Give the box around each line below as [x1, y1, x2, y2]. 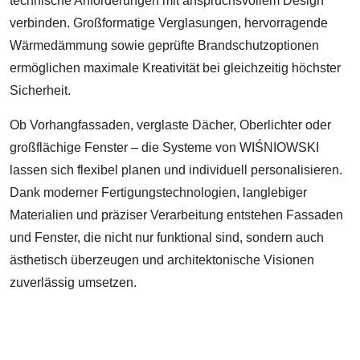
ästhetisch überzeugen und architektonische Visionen [10, 253, 314, 267]
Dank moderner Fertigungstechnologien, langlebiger [10, 186, 307, 199]
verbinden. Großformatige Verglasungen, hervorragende [10, 16, 328, 30]
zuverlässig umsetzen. [10, 276, 137, 289]
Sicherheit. [10, 84, 71, 97]
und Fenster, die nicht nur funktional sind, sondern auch [10, 231, 324, 244]
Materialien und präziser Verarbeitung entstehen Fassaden [10, 208, 343, 222]
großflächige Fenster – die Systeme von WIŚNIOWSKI [10, 141, 319, 154]
